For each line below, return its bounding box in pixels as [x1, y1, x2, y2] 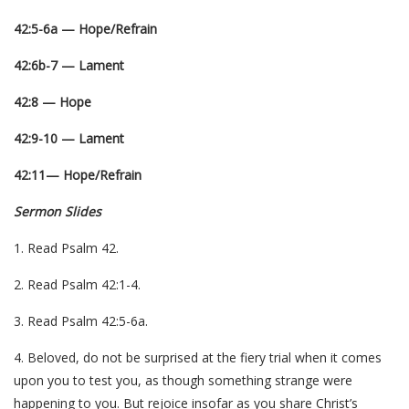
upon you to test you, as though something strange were [14, 372, 352, 389]
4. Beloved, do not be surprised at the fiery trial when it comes [14, 349, 382, 366]
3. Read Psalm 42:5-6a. [14, 312, 148, 330]
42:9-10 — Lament [14, 130, 124, 147]
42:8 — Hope [14, 93, 91, 110]
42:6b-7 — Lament [14, 57, 124, 74]
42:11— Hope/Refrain [14, 166, 142, 184]
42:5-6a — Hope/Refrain [14, 20, 157, 37]
